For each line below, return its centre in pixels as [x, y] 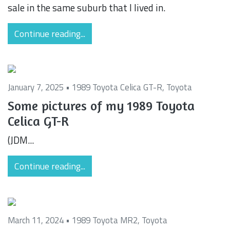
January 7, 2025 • [40, 88]
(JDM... [21, 140]
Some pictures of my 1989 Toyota [101, 106]
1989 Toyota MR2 [105, 220]
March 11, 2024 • [40, 220]
